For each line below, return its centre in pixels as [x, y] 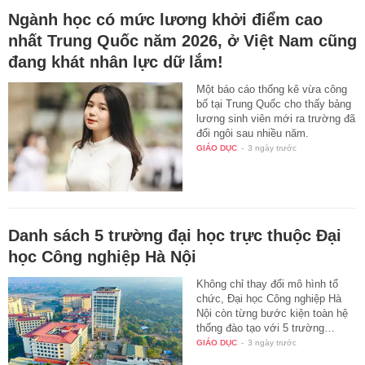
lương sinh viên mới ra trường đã [276, 118]
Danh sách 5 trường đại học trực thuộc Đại [175, 235]
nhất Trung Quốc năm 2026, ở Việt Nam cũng [182, 40]
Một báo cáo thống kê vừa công [272, 89]
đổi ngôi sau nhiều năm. [253, 133]
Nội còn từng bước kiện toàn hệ [273, 313]
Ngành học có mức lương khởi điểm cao [165, 19]
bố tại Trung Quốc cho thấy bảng [274, 103]
